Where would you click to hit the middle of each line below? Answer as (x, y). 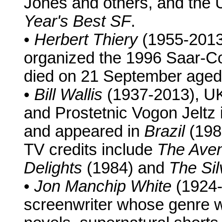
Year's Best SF (77, 22)
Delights (53, 168)
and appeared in (84, 132)
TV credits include (90, 150)
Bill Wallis (68, 95)
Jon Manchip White (103, 187)
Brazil (165, 132)
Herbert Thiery (86, 40)
